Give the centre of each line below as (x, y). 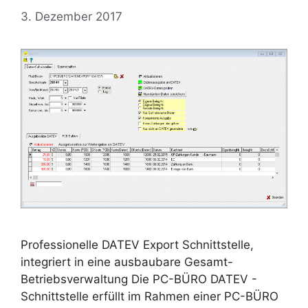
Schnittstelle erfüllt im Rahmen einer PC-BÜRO (150, 296)
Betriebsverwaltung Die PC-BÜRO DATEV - (139, 279)
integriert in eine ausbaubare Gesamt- (127, 262)
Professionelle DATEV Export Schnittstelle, (137, 244)
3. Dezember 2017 (71, 16)
